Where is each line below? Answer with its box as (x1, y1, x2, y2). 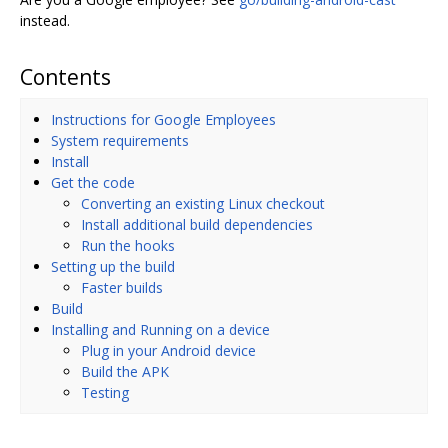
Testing (81, 382, 129, 402)
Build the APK (81, 361, 169, 381)
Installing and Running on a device (51, 319, 270, 339)
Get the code (51, 172, 135, 192)
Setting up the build (51, 256, 175, 276)
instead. (20, 10, 70, 30)
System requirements (51, 130, 189, 150)
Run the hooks (81, 235, 175, 255)
